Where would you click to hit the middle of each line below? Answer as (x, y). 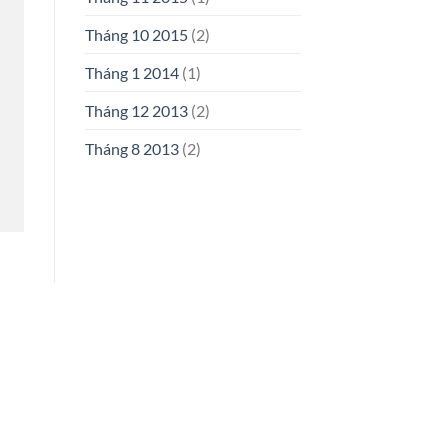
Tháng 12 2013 (136, 111)
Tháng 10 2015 (136, 35)
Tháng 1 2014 (131, 73)
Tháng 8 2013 (131, 149)
